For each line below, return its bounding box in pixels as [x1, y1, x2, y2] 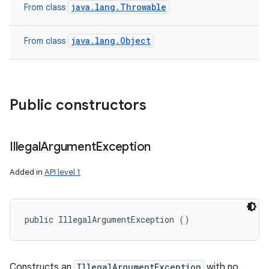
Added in [10, 167, 44, 177]
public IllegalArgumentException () [25, 214, 190, 225]
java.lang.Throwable [71, 1, 166, 13]
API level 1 [44, 167, 80, 177]
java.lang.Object [71, 35, 151, 46]
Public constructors [10, 96, 147, 114]
